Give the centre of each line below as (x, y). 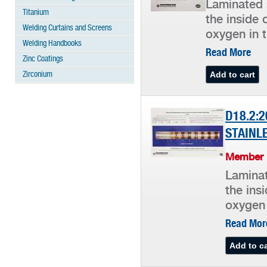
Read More (228, 53)
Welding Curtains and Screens (67, 28)
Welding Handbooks (52, 44)
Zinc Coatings (43, 59)
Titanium (36, 13)
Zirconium (38, 75)
